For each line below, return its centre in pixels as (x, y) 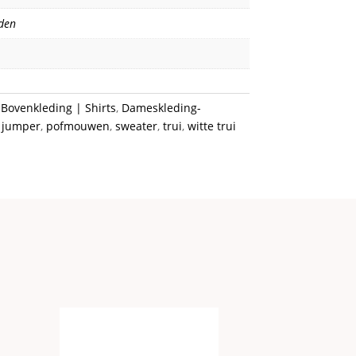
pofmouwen (77, 126)
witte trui (211, 126)
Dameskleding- (161, 107)
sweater (136, 126)
